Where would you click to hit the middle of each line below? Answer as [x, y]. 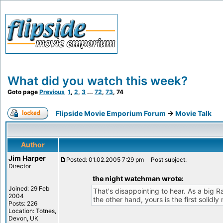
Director [20, 166]
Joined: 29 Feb [29, 188]
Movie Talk [193, 113]
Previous [52, 92]
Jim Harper [27, 158]
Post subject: [167, 160]
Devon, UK [23, 218]
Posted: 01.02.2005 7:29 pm [105, 160]
